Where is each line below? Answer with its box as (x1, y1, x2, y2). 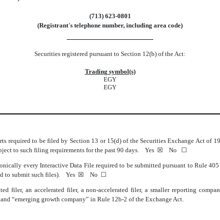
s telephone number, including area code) (70, 22, 183, 29)
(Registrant (37, 22, 68, 29)
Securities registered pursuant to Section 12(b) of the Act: (34, 50, 186, 57)
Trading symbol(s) (84, 68, 136, 75)
